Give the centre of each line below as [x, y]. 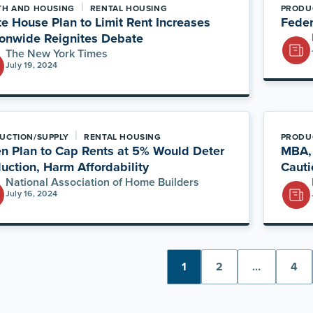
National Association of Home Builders [103, 182]
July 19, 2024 [32, 65]
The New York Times [57, 53]
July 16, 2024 [32, 194]
